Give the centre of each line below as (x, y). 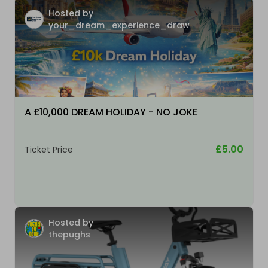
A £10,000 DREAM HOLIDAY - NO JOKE (111, 112)
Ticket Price (49, 149)
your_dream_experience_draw (119, 25)
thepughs (69, 234)
